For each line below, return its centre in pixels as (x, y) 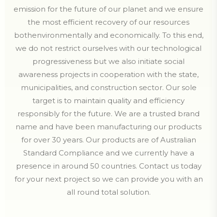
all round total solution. (108, 192)
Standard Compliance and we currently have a (108, 153)
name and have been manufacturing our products (108, 127)
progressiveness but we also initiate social (108, 61)
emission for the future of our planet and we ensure (108, 9)
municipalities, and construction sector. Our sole (108, 87)
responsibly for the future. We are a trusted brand (108, 114)
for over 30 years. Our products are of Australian (108, 140)
